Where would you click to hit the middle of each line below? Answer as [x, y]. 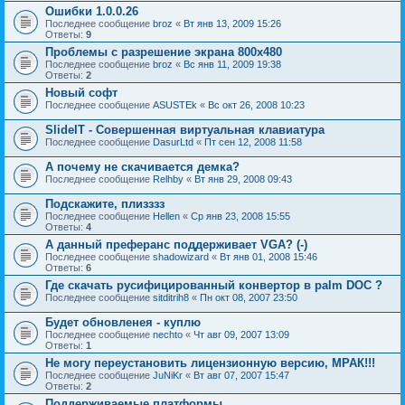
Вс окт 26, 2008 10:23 [256, 105]
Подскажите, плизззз [105, 204]
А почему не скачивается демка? [142, 167]
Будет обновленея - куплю [123, 323]
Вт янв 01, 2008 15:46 [268, 257]
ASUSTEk [175, 105]
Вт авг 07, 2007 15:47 [241, 376]
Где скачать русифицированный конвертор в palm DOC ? [214, 286]
